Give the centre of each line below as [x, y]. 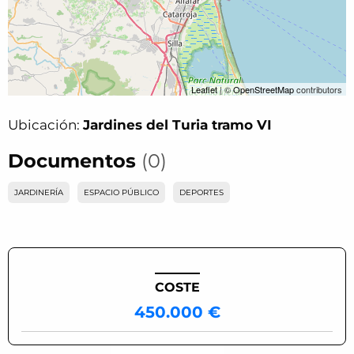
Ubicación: [45, 125]
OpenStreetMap [264, 89]
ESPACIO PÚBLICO [121, 192]
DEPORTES [201, 192]
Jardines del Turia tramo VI [177, 125]
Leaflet [204, 89]
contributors [318, 89]
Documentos [75, 161]
